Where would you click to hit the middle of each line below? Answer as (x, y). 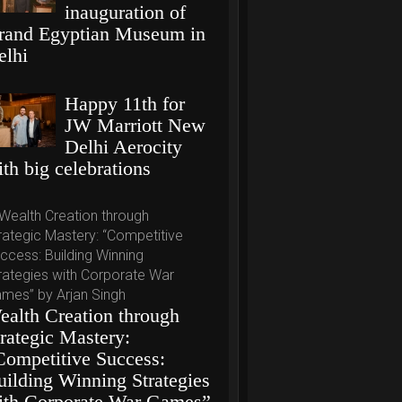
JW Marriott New (135, 125)
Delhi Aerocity (124, 146)
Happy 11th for (125, 103)
